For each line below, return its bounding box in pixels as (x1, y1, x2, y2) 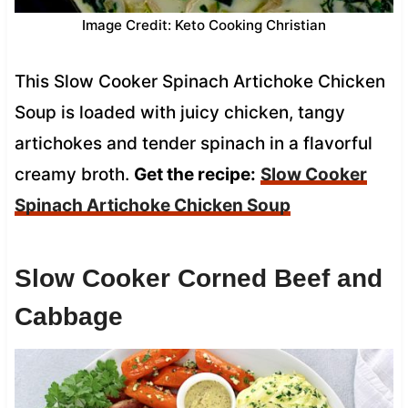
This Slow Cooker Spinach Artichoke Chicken (14, 70, 385, 92)
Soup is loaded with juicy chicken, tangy (14, 101, 345, 123)
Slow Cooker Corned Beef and (14, 263, 382, 292)
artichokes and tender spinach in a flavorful (14, 132, 372, 154)
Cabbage (14, 301, 123, 331)
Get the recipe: (133, 163, 256, 185)
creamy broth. (14, 163, 134, 185)
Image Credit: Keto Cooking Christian (82, 15, 326, 34)
